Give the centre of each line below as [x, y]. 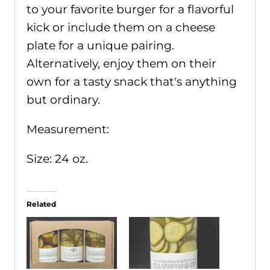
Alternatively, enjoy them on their [121, 63]
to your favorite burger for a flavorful [130, 9]
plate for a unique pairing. [100, 45]
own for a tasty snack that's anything [132, 81]
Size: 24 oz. [57, 159]
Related [41, 204]
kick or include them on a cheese [121, 27]
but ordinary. [63, 99]
